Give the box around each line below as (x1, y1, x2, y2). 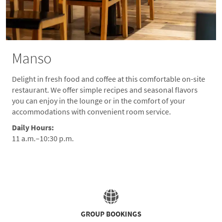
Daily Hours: (12, 122, 54, 133)
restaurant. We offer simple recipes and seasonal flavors (12, 85, 198, 96)
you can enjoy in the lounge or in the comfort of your (12, 96, 185, 107)
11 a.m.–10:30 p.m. (12, 133, 74, 144)
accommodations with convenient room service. (12, 107, 171, 117)
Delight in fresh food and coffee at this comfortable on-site (12, 74, 205, 85)
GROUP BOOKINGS (81, 209, 141, 220)
